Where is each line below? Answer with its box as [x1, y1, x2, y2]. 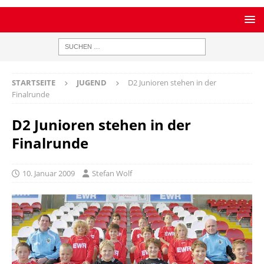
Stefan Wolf [92, 168, 132, 179]
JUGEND [77, 77, 107, 88]
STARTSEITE [12, 77, 55, 88]
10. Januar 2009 [22, 168, 75, 179]
